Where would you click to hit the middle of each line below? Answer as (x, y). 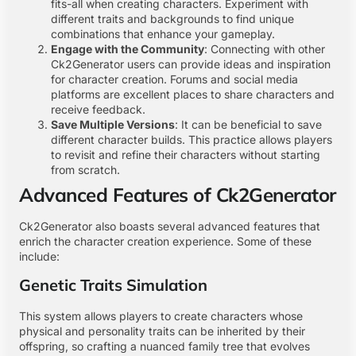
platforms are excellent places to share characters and (193, 94)
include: (39, 256)
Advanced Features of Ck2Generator (178, 194)
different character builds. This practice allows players (192, 139)
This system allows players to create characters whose (161, 316)
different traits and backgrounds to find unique (172, 18)
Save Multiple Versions (113, 124)
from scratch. (85, 169)
